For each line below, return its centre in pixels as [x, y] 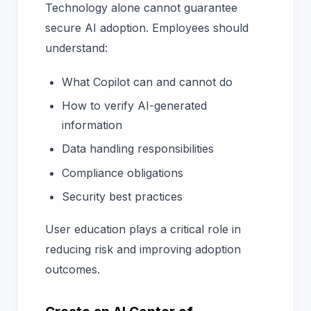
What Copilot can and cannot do [147, 82]
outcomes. [74, 270]
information [92, 125]
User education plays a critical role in [143, 229]
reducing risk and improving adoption [143, 250]
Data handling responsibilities [138, 149]
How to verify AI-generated [134, 106]
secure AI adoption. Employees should [147, 28]
